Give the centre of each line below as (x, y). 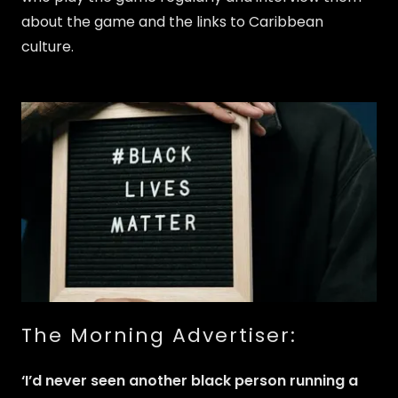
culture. (49, 46)
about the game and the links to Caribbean (172, 21)
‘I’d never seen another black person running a (190, 381)
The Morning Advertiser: (159, 336)
